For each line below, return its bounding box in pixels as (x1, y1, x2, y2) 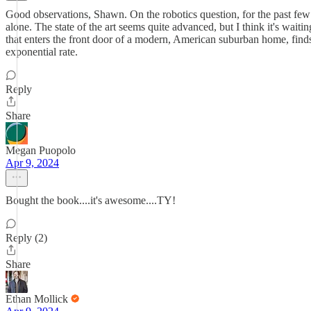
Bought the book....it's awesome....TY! (6, 194, 176, 206)
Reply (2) (6, 232, 47, 244)
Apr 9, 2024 (6, 157, 59, 169)
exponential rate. (6, 46, 78, 58)
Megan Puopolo (6, 144, 76, 156)
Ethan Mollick (6, 293, 68, 305)
